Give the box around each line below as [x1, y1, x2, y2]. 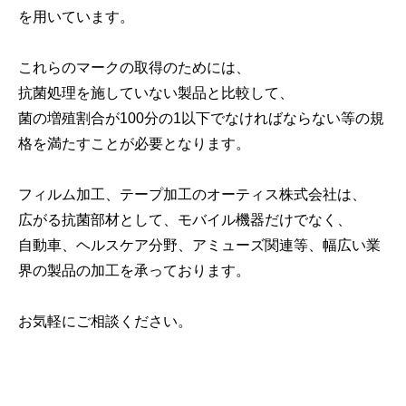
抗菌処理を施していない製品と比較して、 [18, 85, 294, 101]
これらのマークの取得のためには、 [18, 60, 250, 76]
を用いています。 [18, 9, 134, 25]
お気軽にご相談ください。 [18, 314, 192, 330]
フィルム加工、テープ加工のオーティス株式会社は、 [18, 187, 366, 203]
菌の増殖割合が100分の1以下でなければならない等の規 [18, 111, 384, 127]
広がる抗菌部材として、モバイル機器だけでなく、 [18, 212, 352, 228]
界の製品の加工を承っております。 [18, 263, 250, 279]
